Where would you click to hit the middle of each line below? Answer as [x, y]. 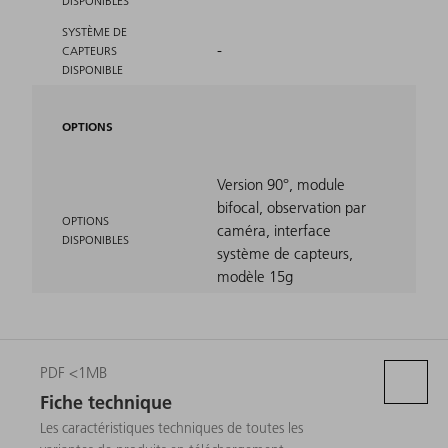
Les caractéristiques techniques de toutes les [171, 428]
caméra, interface [274, 231]
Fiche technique [106, 403]
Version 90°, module [281, 185]
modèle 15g [255, 277]
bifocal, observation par [291, 208]
